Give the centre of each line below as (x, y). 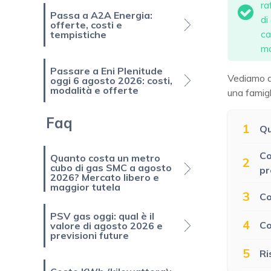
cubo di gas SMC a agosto (111, 168)
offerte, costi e (86, 25)
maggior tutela (85, 187)
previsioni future (90, 236)
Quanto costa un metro (105, 158)
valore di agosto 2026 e (106, 226)
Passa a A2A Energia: (101, 15)
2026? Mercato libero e (105, 178)
